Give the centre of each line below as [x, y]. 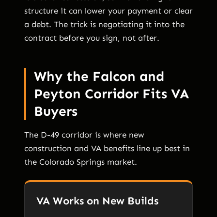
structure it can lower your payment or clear [108, 10]
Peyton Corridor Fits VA [111, 93]
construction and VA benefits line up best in [107, 148]
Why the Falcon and [99, 76]
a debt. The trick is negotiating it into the [104, 24]
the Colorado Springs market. [81, 162]
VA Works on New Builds [97, 201]
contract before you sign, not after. [92, 38]
